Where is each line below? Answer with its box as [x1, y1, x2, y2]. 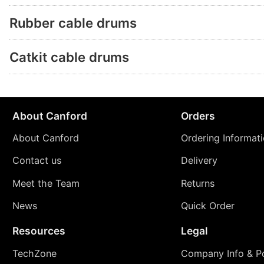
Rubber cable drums [9, 15, 137, 31]
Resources [12, 224, 65, 237]
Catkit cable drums [9, 49, 129, 65]
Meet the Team [12, 177, 80, 189]
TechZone [12, 247, 57, 259]
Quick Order [180, 199, 235, 212]
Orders [180, 109, 215, 122]
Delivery [180, 154, 217, 167]
